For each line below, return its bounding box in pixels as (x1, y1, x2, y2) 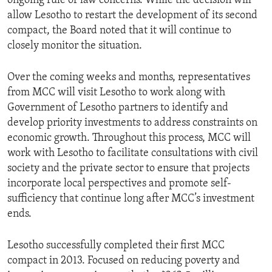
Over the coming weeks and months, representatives (7, 72, 250, 84)
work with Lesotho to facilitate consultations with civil (7, 148, 258, 160)
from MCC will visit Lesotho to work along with (7, 87, 225, 99)
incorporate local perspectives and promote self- (7, 178, 231, 190)
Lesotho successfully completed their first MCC (7, 240, 225, 252)
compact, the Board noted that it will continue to (7, 25, 231, 37)
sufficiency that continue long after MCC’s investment (7, 193, 254, 205)
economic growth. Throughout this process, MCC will (7, 132, 251, 144)
